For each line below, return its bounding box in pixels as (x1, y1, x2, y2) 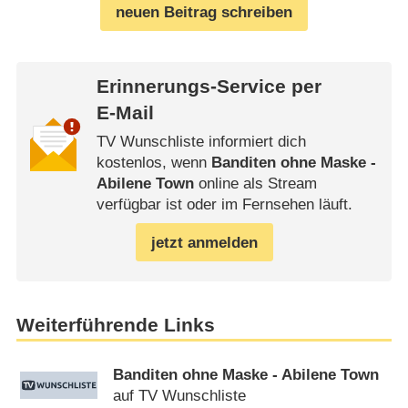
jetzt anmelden (150, 233, 258, 251)
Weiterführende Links (15, 313, 215, 336)
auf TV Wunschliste (113, 387, 247, 405)
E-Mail (96, 102, 154, 125)
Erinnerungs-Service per (96, 76, 321, 98)
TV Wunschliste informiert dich (96, 133, 306, 151)
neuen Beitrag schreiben (116, 3, 292, 21)
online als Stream (193, 175, 317, 193)
